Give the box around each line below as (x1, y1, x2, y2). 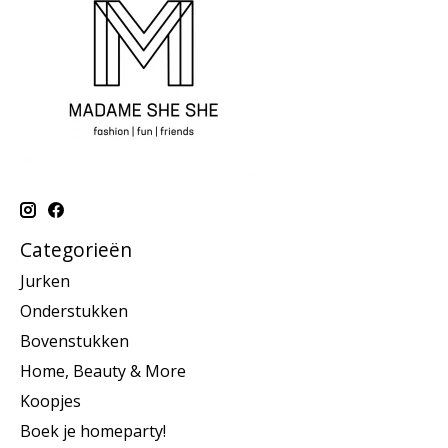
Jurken (20, 270, 70, 293)
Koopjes (20, 390, 81, 413)
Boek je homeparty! (20, 420, 166, 443)
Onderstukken (20, 300, 128, 323)
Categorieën (20, 235, 132, 263)
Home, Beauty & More (20, 360, 186, 383)
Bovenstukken (20, 330, 129, 353)
